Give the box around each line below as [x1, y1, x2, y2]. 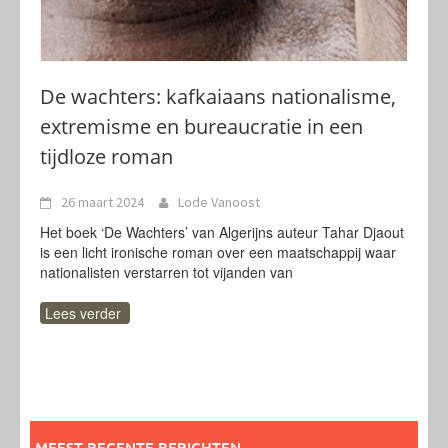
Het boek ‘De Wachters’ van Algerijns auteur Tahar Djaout [40, 222, 404, 242]
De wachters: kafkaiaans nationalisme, [40, 83, 396, 110]
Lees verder [45, 303, 121, 323]
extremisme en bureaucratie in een [40, 113, 363, 140]
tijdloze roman [40, 143, 173, 170]
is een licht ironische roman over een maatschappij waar [40, 242, 396, 262]
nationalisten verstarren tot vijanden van [40, 262, 293, 282]
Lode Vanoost [178, 193, 260, 211]
